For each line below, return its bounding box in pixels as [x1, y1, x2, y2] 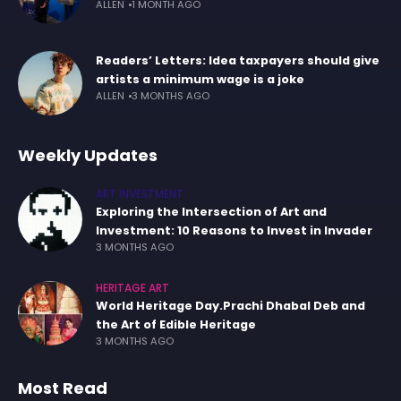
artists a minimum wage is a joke [96, 71, 304, 88]
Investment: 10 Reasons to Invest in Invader [96, 222, 372, 239]
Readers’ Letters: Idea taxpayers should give [96, 52, 380, 69]
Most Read [18, 377, 107, 399]
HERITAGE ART [96, 281, 169, 295]
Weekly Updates [18, 144, 158, 166]
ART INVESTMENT [96, 187, 183, 201]
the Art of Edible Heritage [96, 316, 256, 333]
